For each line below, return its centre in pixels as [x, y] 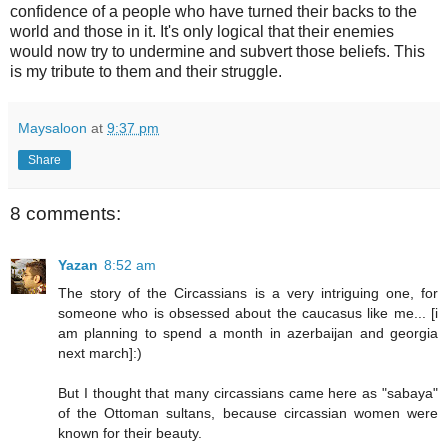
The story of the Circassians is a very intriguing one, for [248, 293]
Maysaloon [52, 127]
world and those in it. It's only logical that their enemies [202, 31]
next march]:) [100, 353]
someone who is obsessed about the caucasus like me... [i [248, 313]
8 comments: [65, 213]
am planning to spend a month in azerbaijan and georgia [248, 333]
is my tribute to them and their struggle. [146, 71]
